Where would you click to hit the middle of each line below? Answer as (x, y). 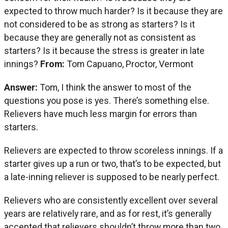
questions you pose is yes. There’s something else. (107, 100)
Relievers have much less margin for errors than (101, 113)
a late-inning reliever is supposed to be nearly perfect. (112, 177)
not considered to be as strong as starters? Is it (99, 24)
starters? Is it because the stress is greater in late (104, 50)
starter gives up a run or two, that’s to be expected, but (112, 163)
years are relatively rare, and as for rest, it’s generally (108, 213)
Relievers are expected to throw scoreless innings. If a (113, 150)
